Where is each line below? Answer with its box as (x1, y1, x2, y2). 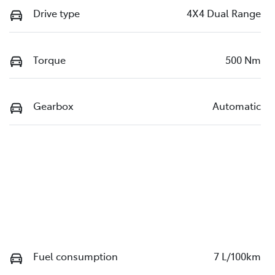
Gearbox (33, 99, 74, 113)
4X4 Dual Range (187, 6, 261, 20)
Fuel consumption (33, 249, 118, 263)
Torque (33, 52, 66, 66)
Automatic (212, 99, 261, 113)
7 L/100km (214, 249, 261, 263)
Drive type (33, 6, 80, 20)
